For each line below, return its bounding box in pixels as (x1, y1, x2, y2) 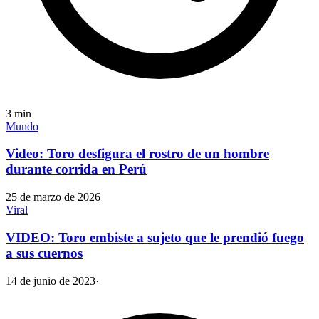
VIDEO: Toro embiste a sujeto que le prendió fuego (6, 229, 304, 245)
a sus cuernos (6, 245, 83, 261)
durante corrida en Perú (6, 162, 147, 177)
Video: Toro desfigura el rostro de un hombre (6, 146, 269, 162)
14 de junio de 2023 (6, 274, 95, 287)
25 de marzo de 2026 (6, 191, 100, 204)
